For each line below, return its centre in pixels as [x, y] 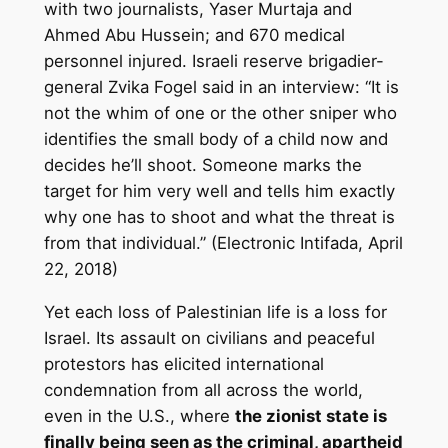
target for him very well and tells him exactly [219, 191]
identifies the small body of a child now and [215, 139]
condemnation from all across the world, [203, 390]
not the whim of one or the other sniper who [220, 113]
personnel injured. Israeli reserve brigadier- [213, 61]
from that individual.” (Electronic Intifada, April [223, 243]
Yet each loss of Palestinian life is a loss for [215, 312]
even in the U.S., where [139, 416]
